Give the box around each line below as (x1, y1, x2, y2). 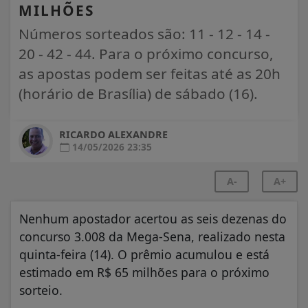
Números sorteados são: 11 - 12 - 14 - (19, 24, 270, 43)
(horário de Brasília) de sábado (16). (19, 84, 258, 103)
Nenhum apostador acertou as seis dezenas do (19, 210, 287, 227)
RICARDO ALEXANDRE (59, 128, 168, 141)
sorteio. (19, 282, 63, 298)
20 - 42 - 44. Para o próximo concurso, (19, 44, 274, 63)
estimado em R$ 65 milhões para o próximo (19, 264, 269, 280)
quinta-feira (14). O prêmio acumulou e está (19, 246, 269, 263)
